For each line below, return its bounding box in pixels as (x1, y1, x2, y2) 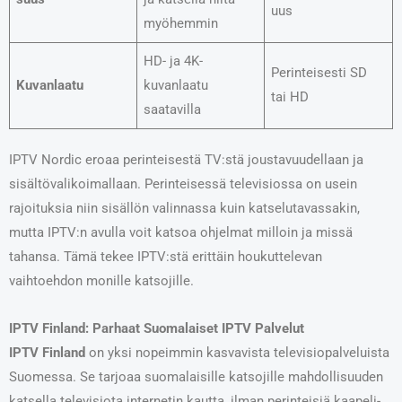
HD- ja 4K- (144, 52, 204, 69)
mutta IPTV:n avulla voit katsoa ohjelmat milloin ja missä (9, 224, 353, 241)
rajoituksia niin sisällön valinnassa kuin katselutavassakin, (9, 200, 360, 217)
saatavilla (144, 100, 202, 118)
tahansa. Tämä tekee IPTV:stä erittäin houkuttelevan (9, 249, 322, 266)
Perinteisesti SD (271, 64, 368, 81)
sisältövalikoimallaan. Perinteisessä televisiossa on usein (9, 176, 357, 193)
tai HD (271, 88, 310, 105)
